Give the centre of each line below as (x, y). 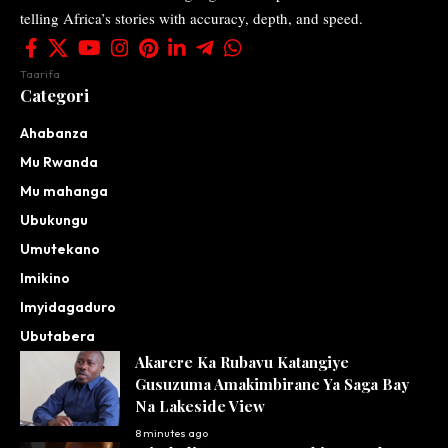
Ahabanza (54, 132)
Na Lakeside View (200, 405)
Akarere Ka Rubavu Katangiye (242, 361)
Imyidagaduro (68, 306)
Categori (54, 94)
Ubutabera (57, 335)
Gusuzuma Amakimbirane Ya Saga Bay (272, 383)
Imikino (45, 277)
